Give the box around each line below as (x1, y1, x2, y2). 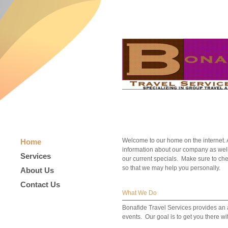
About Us (20, 166, 54, 175)
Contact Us (20, 180, 60, 189)
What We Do (122, 189, 157, 196)
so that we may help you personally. (122, 164, 220, 172)
